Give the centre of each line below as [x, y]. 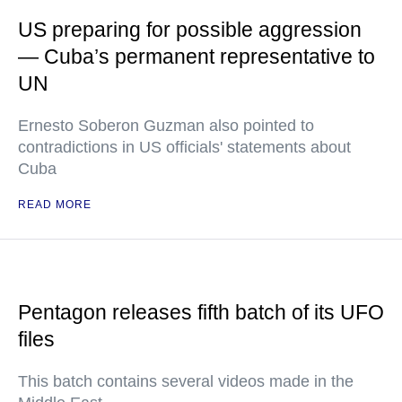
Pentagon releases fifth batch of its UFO [201, 313]
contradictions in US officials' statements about [184, 148]
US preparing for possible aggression [190, 30]
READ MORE [55, 205]
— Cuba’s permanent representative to [197, 57]
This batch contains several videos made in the [186, 382]
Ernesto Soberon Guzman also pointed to [166, 126]
